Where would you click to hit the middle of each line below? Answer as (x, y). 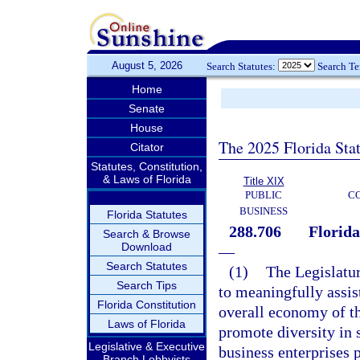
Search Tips (147, 285)
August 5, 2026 (147, 65)
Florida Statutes (147, 215)
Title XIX (264, 181)
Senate (147, 108)
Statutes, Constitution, (147, 166)
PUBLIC (264, 195)
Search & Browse (147, 234)
